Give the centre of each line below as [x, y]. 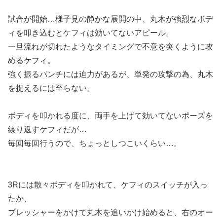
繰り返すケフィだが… [47, 129]
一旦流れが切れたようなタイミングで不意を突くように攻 [110, 46]
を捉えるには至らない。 [51, 88]
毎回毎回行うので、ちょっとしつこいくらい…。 [95, 143]
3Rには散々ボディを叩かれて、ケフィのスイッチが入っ [108, 184]
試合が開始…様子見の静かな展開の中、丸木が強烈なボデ [110, 19]
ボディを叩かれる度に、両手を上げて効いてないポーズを [110, 115]
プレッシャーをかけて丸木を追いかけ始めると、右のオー [110, 212]
